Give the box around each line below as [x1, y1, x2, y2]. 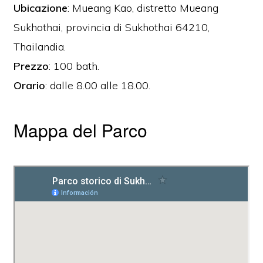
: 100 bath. [49, 59, 100, 73]
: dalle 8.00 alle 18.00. [45, 79, 151, 93]
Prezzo [14, 59, 49, 73]
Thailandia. [14, 40, 66, 54]
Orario [14, 79, 46, 93]
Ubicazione [14, 1, 68, 15]
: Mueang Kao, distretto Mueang [68, 1, 219, 15]
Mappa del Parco [14, 117, 148, 143]
